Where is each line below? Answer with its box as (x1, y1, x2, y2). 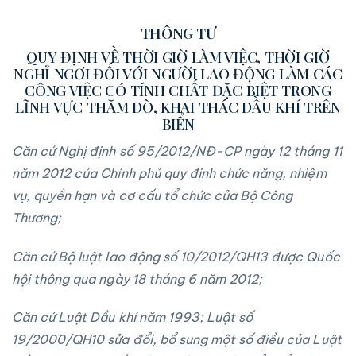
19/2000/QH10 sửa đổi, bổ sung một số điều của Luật (12, 331, 342, 348)
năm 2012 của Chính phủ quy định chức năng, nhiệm (12, 164, 327, 181)
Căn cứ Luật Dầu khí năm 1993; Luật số (12, 309, 253, 326)
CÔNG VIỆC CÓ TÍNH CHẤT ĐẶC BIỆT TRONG (25, 80, 331, 101)
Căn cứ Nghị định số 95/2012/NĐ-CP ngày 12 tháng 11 (12, 142, 342, 159)
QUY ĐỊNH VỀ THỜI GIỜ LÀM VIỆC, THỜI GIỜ (26, 47, 330, 68)
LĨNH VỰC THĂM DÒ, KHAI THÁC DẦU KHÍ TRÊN (15, 97, 341, 118)
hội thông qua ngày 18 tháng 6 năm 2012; (12, 270, 263, 287)
